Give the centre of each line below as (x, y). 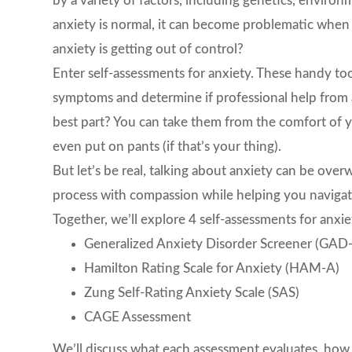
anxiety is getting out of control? (148, 49)
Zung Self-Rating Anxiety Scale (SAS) (192, 292)
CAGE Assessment (138, 317)
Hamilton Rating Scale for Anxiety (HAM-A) (212, 268)
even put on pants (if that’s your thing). (167, 146)
